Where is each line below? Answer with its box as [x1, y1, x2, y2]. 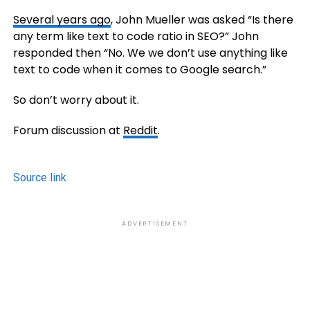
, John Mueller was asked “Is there [110, 12, 293, 28]
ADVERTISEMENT [122, 219, 188, 228]
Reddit [122, 122, 158, 138]
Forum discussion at [12, 122, 123, 138]
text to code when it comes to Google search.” [12, 62, 266, 77]
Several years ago [12, 12, 111, 28]
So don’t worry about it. [12, 92, 139, 108]
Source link [12, 171, 66, 184]
